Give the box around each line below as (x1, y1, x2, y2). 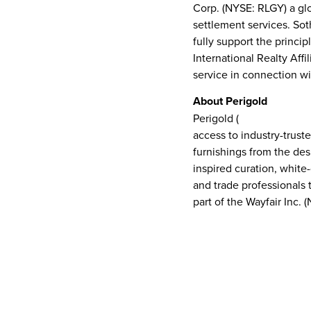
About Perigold (193, 93, 267, 110)
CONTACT (193, 222, 244, 237)
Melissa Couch (198, 287, 237, 297)
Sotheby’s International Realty (198, 258, 281, 267)
